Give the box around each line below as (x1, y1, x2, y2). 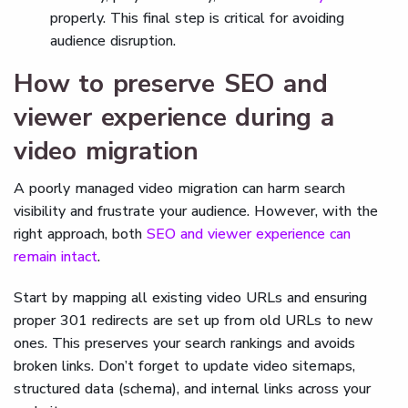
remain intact (14, 247, 97, 268)
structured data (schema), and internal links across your (14, 379, 371, 400)
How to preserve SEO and (14, 66, 328, 102)
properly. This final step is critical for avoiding (50, 8, 344, 29)
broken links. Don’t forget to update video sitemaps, (14, 356, 355, 377)
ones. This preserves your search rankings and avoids (14, 333, 355, 354)
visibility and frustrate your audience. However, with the (14, 201, 378, 222)
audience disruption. (50, 31, 176, 52)
